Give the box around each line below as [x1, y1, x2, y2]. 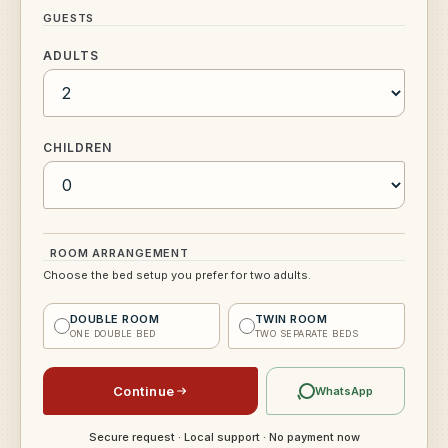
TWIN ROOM [255, 312, 328, 327]
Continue [112, 382, 175, 399]
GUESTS [43, 11, 95, 26]
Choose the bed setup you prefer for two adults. [43, 268, 311, 283]
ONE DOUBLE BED [70, 328, 156, 340]
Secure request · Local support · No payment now [88, 430, 360, 445]
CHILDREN [43, 140, 112, 156]
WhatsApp [314, 383, 373, 398]
